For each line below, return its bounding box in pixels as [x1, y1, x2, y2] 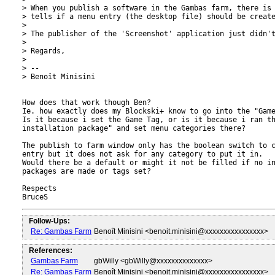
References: [29, 246, 72, 255]
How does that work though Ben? [22, 98, 151, 107]
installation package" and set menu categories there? [22, 124, 246, 133]
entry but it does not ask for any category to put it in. [22, 150, 263, 158]
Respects [22, 184, 56, 193]
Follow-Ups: [29, 217, 70, 225]
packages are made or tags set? [22, 167, 151, 176]
